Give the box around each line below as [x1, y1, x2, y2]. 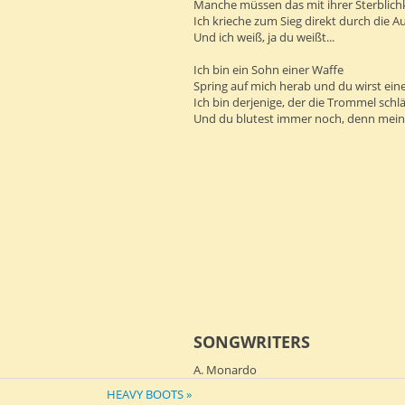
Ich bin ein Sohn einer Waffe [193, 61, 344, 78]
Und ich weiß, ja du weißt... [193, 28, 335, 45]
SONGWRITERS [193, 330, 311, 353]
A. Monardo [193, 361, 258, 378]
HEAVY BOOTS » [107, 385, 192, 402]
